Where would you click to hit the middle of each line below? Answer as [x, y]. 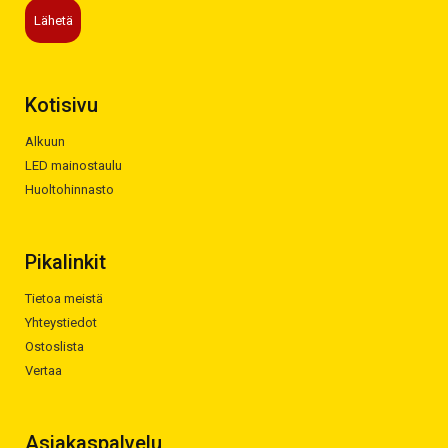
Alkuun [45, 141]
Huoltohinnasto [69, 189]
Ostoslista [54, 346]
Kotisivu [61, 105]
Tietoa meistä [64, 298]
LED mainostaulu [73, 165]
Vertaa [43, 370]
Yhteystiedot [61, 322]
